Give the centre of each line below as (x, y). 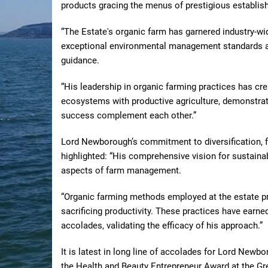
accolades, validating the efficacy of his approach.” (162, 226)
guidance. (80, 61)
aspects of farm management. (121, 171)
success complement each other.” (129, 116)
